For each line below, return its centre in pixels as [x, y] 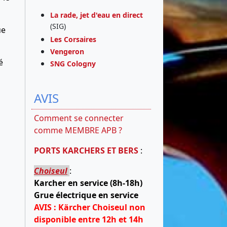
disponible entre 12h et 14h [89, 219]
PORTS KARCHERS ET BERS [87, 150]
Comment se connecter [79, 118]
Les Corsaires [73, 39]
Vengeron [67, 51]
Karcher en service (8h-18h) [88, 183]
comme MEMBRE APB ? [78, 130]
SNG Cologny [75, 63]
